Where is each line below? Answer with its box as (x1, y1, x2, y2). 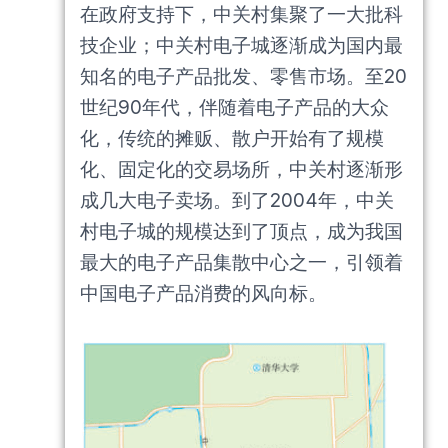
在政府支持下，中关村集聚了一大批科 (80, 3, 403, 27)
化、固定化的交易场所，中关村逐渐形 (80, 158, 403, 182)
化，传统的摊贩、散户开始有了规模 (80, 127, 384, 151)
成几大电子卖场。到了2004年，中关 (80, 189, 394, 213)
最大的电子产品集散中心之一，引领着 (80, 251, 403, 275)
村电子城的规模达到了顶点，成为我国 (80, 220, 403, 244)
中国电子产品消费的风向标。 (80, 282, 327, 306)
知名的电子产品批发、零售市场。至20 (80, 65, 407, 89)
